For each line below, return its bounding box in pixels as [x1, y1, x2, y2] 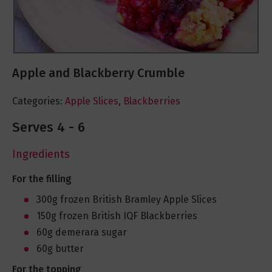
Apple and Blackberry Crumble [12, 66, 185, 81]
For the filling [12, 173, 72, 185]
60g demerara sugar [36, 226, 127, 239]
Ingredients [12, 148, 70, 161]
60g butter [36, 243, 84, 255]
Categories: [12, 95, 63, 107]
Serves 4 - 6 [12, 119, 85, 136]
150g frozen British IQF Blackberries [36, 210, 197, 222]
